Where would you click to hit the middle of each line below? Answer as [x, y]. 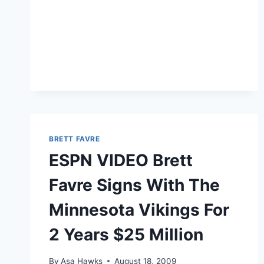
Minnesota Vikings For [139, 209]
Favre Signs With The [134, 185]
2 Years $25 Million [126, 234]
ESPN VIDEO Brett [121, 160]
